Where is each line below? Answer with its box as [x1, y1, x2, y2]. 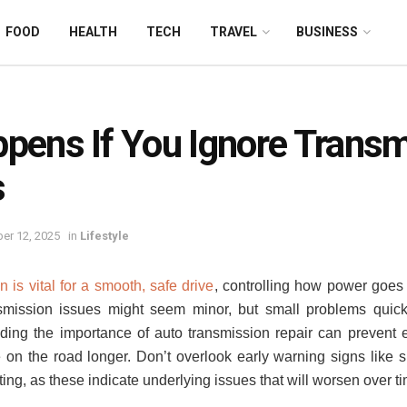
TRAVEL [210, 25, 257, 39]
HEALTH [69, 25, 117, 39]
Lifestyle [80, 228, 129, 243]
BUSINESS [296, 25, 358, 39]
